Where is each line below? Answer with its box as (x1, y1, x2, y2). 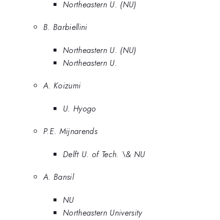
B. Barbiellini (43, 21, 87, 33)
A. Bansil (43, 171, 74, 183)
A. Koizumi (43, 80, 81, 92)
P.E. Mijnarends (43, 125, 97, 137)
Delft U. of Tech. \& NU (63, 148, 145, 160)
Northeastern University (63, 206, 142, 219)
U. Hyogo (63, 102, 96, 114)
